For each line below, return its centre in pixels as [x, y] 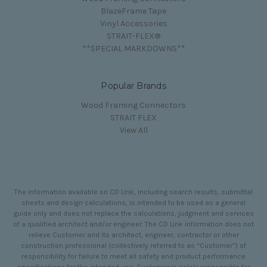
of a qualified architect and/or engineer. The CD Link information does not [133, 224]
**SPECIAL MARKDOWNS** [133, 48]
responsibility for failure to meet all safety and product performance [133, 256]
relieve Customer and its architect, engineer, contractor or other [133, 235]
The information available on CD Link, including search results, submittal [133, 192]
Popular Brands [133, 86]
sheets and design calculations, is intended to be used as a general [133, 202]
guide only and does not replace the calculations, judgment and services [133, 213]
